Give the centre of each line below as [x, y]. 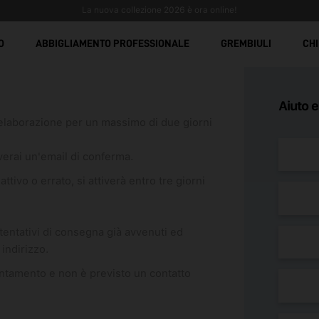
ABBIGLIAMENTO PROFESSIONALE [113, 44]
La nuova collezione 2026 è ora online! [159, 10]
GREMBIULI [246, 44]
